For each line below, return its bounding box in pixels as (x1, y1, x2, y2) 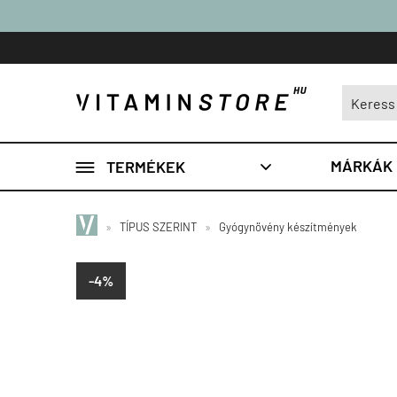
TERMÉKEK (106, 156, 185, 176)
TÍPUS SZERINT (120, 220, 197, 234)
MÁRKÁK (331, 156, 393, 175)
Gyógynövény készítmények (219, 220, 357, 234)
